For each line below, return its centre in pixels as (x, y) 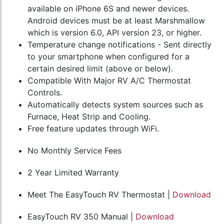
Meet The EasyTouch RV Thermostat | (100, 194)
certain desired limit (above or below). (100, 68)
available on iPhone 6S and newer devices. (108, 8)
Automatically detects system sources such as (115, 104)
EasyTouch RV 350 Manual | (81, 216)
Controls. (45, 92)
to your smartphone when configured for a (108, 56)
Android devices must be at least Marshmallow (116, 20)
